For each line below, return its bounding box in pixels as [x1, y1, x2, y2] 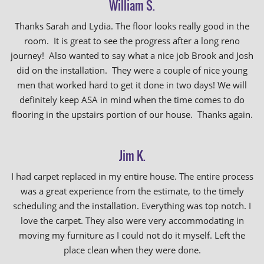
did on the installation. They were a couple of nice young [16, 64, 247, 76]
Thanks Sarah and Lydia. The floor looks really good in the [15, 20, 249, 32]
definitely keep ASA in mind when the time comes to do [19, 94, 245, 105]
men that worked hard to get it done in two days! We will [17, 79, 247, 91]
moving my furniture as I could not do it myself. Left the [19, 229, 245, 241]
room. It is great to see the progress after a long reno [24, 35, 240, 47]
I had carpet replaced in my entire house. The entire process [11, 170, 253, 182]
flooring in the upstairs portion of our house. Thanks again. [11, 108, 253, 120]
